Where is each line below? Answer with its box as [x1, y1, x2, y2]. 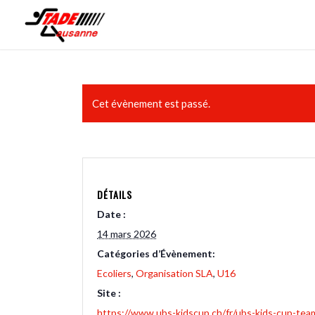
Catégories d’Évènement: [97, 247, 216, 259]
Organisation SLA [136, 267, 214, 279]
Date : [97, 208, 127, 220]
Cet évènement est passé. [92, 97, 211, 110]
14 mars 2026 [97, 228, 157, 240]
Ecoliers [97, 267, 132, 279]
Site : [97, 287, 122, 299]
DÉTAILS [97, 187, 133, 202]
